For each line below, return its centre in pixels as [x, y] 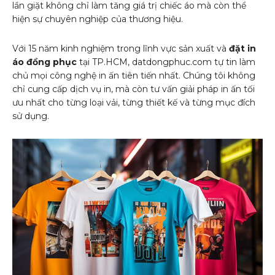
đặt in [242, 48]
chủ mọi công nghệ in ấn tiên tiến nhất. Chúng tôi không [134, 75]
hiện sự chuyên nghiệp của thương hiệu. [98, 19]
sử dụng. [31, 116]
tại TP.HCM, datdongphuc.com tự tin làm [166, 62]
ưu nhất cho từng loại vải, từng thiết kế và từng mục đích [134, 102]
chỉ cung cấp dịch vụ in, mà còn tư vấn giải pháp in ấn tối [134, 89]
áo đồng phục [45, 62]
